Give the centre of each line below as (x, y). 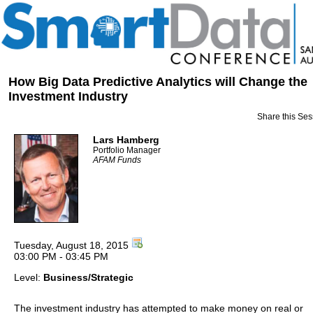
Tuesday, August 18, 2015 (73, 245)
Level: (29, 277)
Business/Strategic (88, 277)
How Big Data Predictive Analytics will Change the (158, 82)
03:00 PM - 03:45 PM (61, 256)
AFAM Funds (117, 160)
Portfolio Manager (127, 150)
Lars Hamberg (126, 140)
